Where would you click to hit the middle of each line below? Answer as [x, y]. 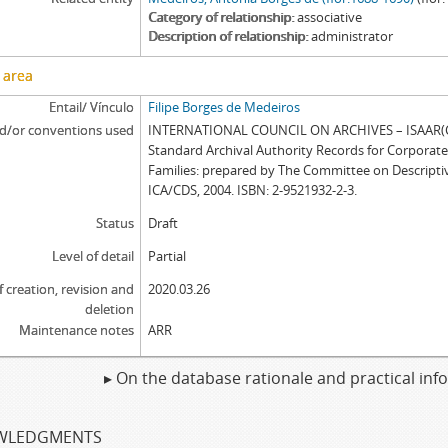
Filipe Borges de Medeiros [224, 107]
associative [330, 17]
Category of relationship [220, 17]
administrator [352, 36]
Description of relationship [227, 36]
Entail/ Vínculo [91, 107]
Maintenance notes [76, 330]
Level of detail [92, 256]
